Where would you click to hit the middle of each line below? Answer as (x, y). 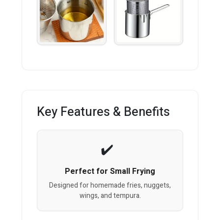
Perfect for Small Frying (110, 172)
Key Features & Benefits (103, 112)
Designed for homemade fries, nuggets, (110, 186)
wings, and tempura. (110, 196)
